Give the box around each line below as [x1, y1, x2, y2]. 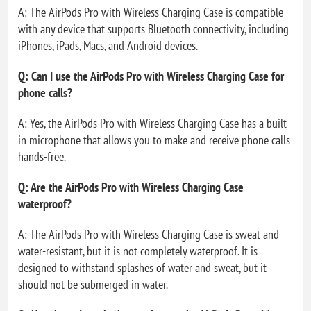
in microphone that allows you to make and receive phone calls [18, 131, 291, 148]
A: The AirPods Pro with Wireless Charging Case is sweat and [18, 226, 280, 242]
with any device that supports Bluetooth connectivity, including [18, 20, 289, 37]
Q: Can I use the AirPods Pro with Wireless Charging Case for [18, 67, 285, 84]
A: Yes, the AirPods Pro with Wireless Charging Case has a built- [18, 115, 291, 131]
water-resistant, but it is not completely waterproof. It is [18, 242, 258, 259]
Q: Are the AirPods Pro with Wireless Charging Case [18, 178, 244, 195]
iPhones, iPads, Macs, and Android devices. [18, 37, 199, 53]
